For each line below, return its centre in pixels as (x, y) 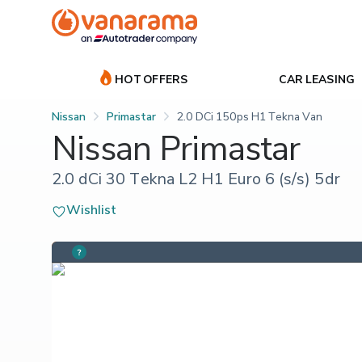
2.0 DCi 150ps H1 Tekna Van (250, 116)
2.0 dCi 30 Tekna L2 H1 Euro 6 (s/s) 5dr (196, 178)
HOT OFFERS (152, 78)
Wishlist (92, 209)
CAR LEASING (317, 78)
